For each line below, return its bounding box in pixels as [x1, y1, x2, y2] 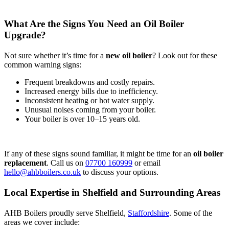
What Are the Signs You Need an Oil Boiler [4, 18, 184, 30]
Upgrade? [4, 30, 46, 41]
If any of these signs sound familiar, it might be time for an [4, 149, 193, 158]
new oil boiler [106, 51, 152, 60]
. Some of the [169, 209, 212, 218]
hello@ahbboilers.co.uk [4, 168, 81, 177]
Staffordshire [128, 209, 169, 218]
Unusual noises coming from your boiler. [25, 105, 156, 114]
